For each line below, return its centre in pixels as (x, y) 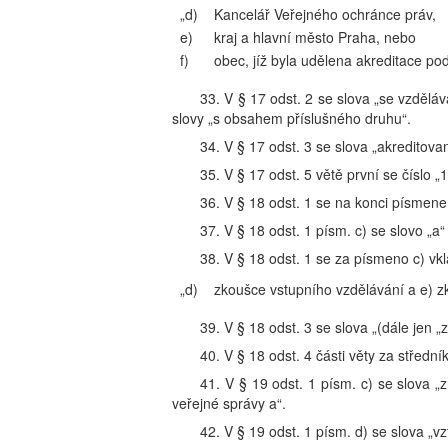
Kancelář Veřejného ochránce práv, (325, 14)
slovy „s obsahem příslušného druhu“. (291, 118)
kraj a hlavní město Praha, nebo (315, 37)
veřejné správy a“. (229, 403)
